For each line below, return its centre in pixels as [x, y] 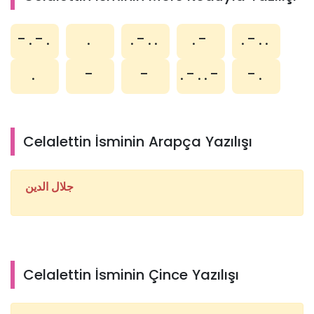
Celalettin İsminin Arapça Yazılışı [138, 142]
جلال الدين [49, 187]
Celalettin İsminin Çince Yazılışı [131, 275]
